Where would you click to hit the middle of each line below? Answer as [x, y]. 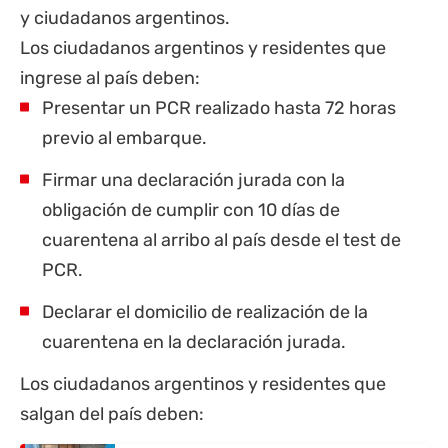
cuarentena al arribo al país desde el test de [221, 239]
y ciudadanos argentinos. [125, 17]
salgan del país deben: [112, 413]
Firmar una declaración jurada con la [193, 179]
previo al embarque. [124, 137]
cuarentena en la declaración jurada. [194, 341]
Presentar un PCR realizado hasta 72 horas [219, 107]
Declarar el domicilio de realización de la [205, 311]
